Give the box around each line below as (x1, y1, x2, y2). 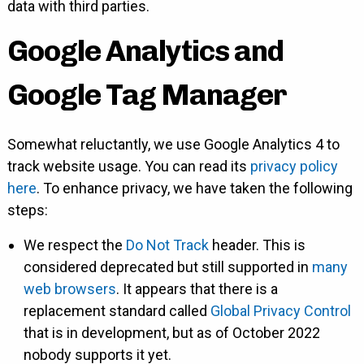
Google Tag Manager (6, 77, 287, 113)
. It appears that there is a (115, 280, 278, 298)
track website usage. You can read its (6, 158, 250, 175)
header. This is (208, 236, 305, 254)
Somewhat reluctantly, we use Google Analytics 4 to (6, 136, 340, 154)
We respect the (23, 236, 126, 254)
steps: (6, 201, 48, 219)
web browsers (23, 280, 116, 298)
